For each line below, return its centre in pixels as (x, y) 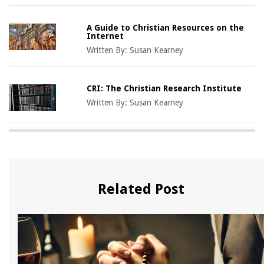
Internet (105, 36)
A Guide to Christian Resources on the (166, 27)
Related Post (141, 189)
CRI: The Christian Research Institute (164, 88)
